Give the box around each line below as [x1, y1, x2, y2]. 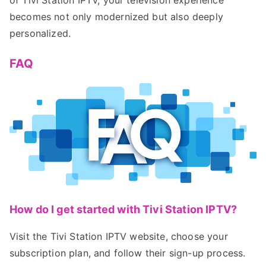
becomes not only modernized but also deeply [9, 10, 223, 23]
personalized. [9, 27, 71, 39]
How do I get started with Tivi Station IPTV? [9, 203, 237, 216]
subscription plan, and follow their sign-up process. [9, 247, 246, 259]
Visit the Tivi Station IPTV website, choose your [9, 230, 228, 243]
